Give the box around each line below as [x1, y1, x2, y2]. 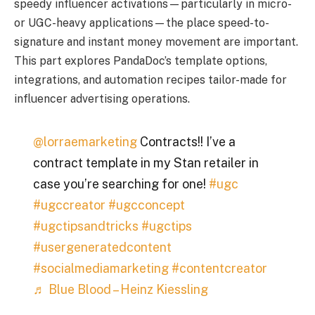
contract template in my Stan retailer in [32, 155, 259, 171]
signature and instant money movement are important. [14, 34, 298, 49]
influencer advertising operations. [14, 91, 190, 105]
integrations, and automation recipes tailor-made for [14, 72, 287, 86]
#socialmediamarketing [32, 261, 169, 276]
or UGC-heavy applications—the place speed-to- [14, 15, 269, 30]
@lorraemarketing [32, 134, 137, 150]
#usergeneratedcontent [32, 240, 172, 255]
